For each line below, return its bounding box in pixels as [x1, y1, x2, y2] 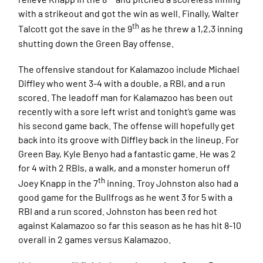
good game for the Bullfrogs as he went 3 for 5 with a [18, 191, 233, 203]
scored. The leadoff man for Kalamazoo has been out [18, 91, 234, 103]
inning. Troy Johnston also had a [105, 177, 239, 189]
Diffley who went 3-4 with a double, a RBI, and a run [18, 77, 226, 89]
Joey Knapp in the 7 [18, 177, 99, 189]
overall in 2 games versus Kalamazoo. [18, 234, 171, 245]
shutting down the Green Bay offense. [18, 37, 174, 49]
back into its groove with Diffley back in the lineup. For [18, 133, 240, 145]
